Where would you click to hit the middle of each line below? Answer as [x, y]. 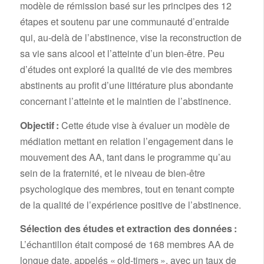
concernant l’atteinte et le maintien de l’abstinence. [125, 101]
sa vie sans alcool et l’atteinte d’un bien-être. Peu [122, 54]
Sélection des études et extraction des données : [128, 229]
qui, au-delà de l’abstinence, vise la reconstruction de [131, 38]
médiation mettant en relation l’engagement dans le [126, 141]
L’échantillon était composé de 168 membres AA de [127, 245]
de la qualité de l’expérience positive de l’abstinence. [130, 204]
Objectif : [39, 125]
